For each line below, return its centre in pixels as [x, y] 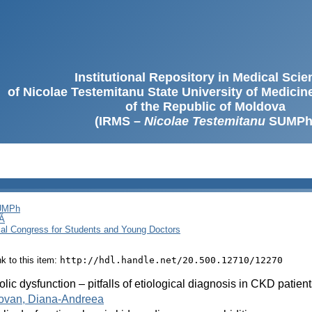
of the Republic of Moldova [205, 107]
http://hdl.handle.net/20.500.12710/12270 [171, 260]
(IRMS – [119, 121]
